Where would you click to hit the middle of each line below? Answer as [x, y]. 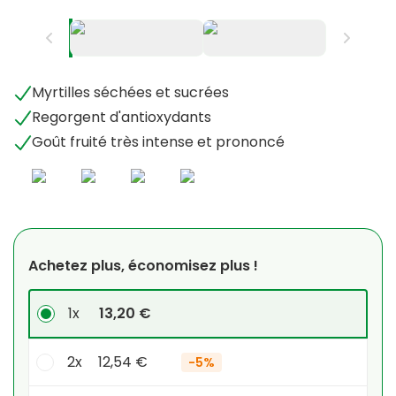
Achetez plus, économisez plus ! [143, 265]
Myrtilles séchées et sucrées [130, 92]
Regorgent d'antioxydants [122, 117]
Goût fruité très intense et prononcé [158, 141]
